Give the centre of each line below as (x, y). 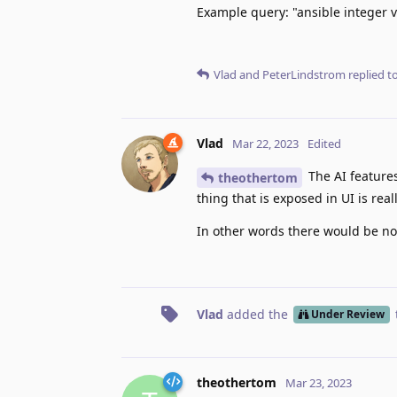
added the (257, 314)
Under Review (347, 314)
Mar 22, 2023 (265, 143)
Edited (324, 143)
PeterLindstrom (304, 74)
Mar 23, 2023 (319, 382)
